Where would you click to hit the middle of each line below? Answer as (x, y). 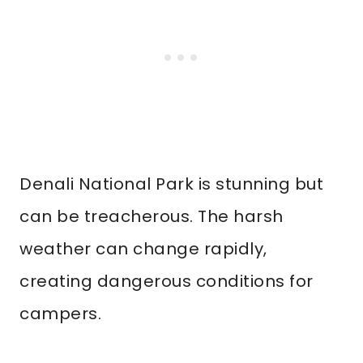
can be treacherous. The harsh (152, 216)
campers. (60, 314)
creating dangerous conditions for (167, 281)
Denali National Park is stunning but (171, 184)
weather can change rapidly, (143, 249)
